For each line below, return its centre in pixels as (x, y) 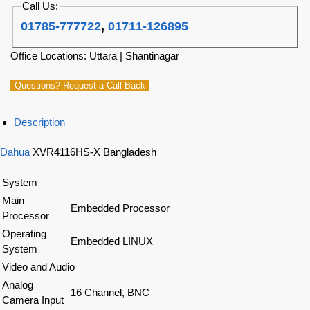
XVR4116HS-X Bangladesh (93, 152)
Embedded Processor (120, 208)
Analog (18, 285)
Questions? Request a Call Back (80, 85)
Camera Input (33, 300)
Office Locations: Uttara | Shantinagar (95, 56)
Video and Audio (38, 267)
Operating (24, 234)
